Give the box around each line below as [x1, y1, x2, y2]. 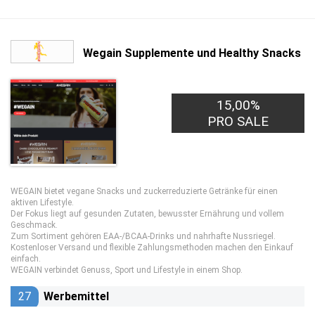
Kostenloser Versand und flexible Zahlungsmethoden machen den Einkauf [11, 243, 293, 252]
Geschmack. [11, 220, 58, 230]
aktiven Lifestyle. [11, 198, 74, 207]
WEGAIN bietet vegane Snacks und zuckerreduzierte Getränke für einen [11, 186, 278, 196]
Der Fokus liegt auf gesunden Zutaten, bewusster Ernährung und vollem [11, 209, 284, 219]
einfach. [11, 254, 41, 264]
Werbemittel [44, 290, 109, 303]
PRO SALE [207, 113, 269, 129]
